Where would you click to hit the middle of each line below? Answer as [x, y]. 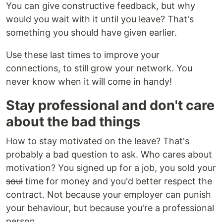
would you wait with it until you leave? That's [100, 19]
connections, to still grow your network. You [99, 68]
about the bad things [73, 122]
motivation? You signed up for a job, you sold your [111, 168]
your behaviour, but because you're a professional [110, 208]
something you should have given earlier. [91, 32]
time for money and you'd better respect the [117, 181]
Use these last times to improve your [83, 55]
